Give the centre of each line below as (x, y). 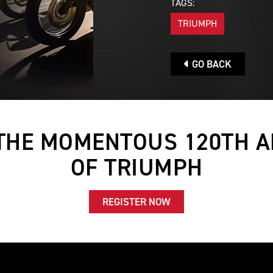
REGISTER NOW (136, 202)
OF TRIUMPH (136, 168)
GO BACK (211, 64)
